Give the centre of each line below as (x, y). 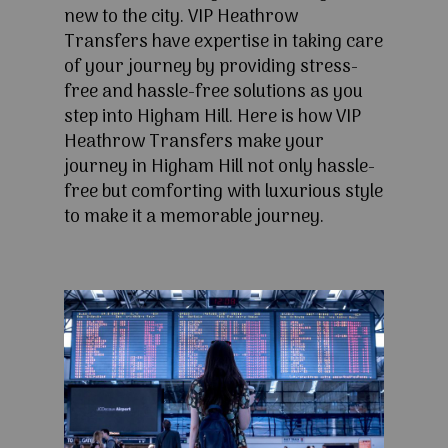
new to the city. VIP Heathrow (181, 18)
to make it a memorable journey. (194, 218)
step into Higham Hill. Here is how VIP (212, 118)
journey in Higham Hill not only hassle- (219, 168)
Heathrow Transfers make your (194, 143)
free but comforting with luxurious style (223, 193)
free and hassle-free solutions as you (213, 93)
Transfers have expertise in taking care (223, 43)
